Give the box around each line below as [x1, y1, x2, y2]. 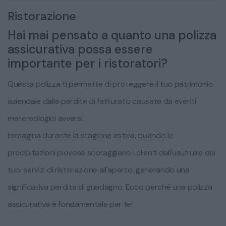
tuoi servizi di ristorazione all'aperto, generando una [8, 164, 190, 176]
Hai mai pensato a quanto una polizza [8, 27, 216, 43]
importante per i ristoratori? [8, 55, 167, 72]
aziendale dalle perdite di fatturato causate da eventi [8, 96, 196, 107]
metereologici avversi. [8, 113, 84, 124]
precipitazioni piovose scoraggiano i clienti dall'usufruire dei [8, 147, 215, 158]
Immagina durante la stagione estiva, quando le [8, 130, 174, 141]
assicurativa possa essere [8, 41, 153, 58]
